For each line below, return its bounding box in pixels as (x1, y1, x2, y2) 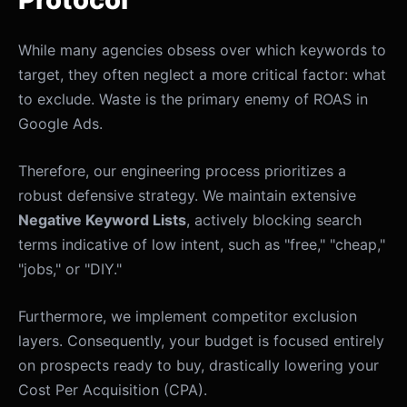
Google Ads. (18, 114, 103, 134)
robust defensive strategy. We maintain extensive (18, 186, 356, 205)
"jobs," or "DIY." (18, 260, 122, 279)
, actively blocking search (186, 211, 362, 230)
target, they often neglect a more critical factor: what (18, 65, 386, 84)
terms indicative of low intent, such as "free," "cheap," (18, 235, 385, 254)
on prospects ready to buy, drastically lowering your (18, 356, 379, 375)
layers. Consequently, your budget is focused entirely (18, 332, 384, 351)
